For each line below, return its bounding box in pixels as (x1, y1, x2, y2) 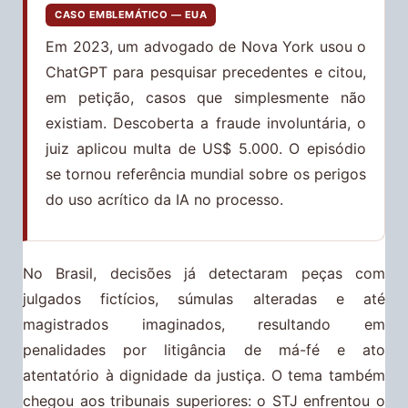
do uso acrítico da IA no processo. (46, 190, 283, 209)
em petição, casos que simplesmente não (46, 88, 366, 107)
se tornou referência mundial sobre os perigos (46, 165, 366, 184)
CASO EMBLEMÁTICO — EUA (55, 8, 207, 22)
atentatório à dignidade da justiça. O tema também (23, 365, 385, 384)
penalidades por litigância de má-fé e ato (23, 340, 385, 359)
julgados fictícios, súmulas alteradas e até (23, 289, 385, 308)
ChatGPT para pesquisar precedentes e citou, (46, 63, 366, 82)
